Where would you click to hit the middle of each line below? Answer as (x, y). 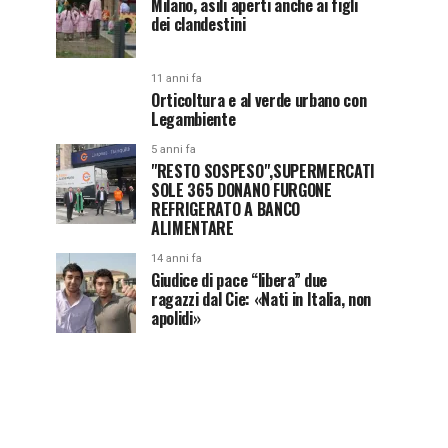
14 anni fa (176, 258)
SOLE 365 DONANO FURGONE (241, 190)
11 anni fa (176, 78)
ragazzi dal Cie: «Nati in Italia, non (261, 299)
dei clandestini (198, 24)
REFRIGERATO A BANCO (225, 209)
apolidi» (176, 318)
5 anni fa (173, 149)
